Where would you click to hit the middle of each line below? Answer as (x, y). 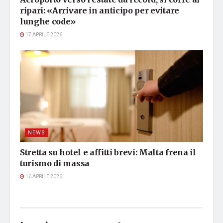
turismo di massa (55, 164)
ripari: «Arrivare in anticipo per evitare (100, 11)
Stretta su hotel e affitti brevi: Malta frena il (108, 153)
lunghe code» (48, 22)
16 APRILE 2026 (43, 177)
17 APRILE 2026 (43, 35)
